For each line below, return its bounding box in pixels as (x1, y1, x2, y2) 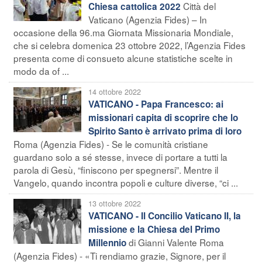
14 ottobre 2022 (88, 86, 141, 97)
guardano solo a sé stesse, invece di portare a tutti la (13, 150, 227, 163)
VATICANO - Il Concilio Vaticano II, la (88, 209, 241, 222)
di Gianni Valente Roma (129, 235, 224, 249)
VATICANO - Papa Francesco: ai (88, 97, 223, 111)
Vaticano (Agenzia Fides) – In (88, 12, 207, 26)
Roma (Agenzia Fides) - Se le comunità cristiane (13, 137, 208, 150)
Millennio (88, 236, 126, 249)
